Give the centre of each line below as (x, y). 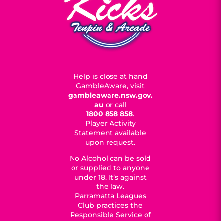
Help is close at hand (110, 76)
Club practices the (110, 205)
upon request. (110, 142)
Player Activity (110, 123)
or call (116, 105)
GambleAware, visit (110, 86)
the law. (110, 186)
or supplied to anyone (110, 168)
